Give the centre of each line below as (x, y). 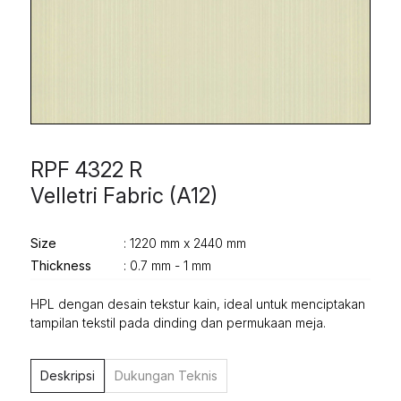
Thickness (61, 265)
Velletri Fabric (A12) (124, 195)
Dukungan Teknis (166, 375)
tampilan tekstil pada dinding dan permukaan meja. (179, 322)
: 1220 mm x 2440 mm (185, 243)
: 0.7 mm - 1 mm (168, 265)
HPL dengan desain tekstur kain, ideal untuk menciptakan (198, 303)
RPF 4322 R (87, 169)
